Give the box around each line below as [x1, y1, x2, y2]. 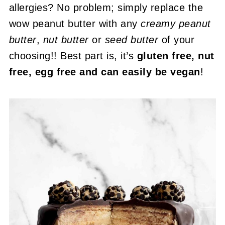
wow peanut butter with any [9, 18, 138, 29]
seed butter [104, 34, 162, 45]
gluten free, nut [137, 50, 214, 61]
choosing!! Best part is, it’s [9, 50, 137, 61]
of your [161, 34, 195, 45]
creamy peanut [137, 18, 211, 29]
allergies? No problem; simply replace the [9, 2, 203, 13]
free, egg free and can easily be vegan [9, 66, 200, 77]
